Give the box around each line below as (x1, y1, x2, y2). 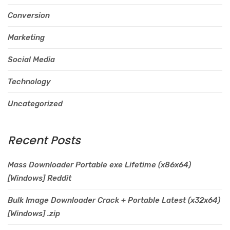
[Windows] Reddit (8, 174, 71, 183)
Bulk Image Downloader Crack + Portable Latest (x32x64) (8, 196, 220, 205)
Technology (8, 77, 51, 86)
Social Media (8, 55, 55, 64)
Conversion (8, 11, 50, 20)
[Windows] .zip (8, 209, 60, 218)
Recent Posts (8, 132, 81, 148)
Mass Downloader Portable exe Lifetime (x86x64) (8, 160, 191, 169)
